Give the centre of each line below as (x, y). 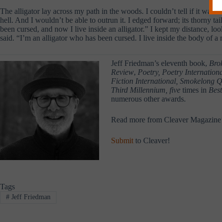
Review (122, 72)
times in (195, 90)
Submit (122, 140)
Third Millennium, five (147, 90)
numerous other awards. (148, 99)
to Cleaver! (152, 140)
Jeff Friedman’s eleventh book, (160, 63)
